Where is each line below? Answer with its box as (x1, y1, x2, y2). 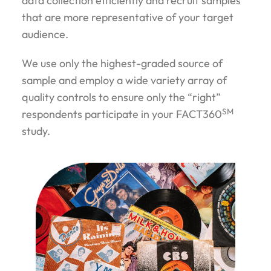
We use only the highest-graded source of (22, 56, 223, 71)
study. (22, 124, 50, 139)
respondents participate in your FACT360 (22, 107, 222, 122)
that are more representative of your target (22, 10, 233, 25)
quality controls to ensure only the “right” (22, 90, 221, 105)
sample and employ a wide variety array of (22, 73, 227, 88)
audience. (22, 27, 68, 42)
